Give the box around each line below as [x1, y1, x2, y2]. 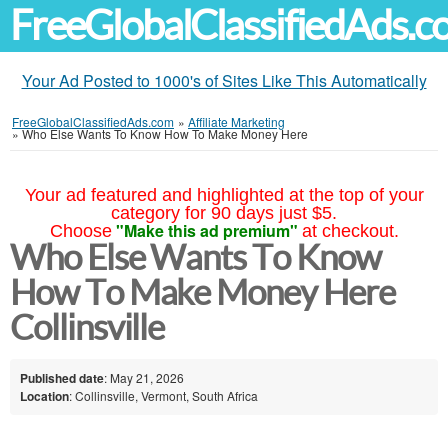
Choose [49, 221, 112, 241]
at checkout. [301, 221, 399, 241]
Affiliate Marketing [188, 113, 285, 130]
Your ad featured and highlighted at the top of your [24, 185, 424, 205]
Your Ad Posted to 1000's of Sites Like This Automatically [21, 69, 427, 92]
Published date [20, 368, 104, 387]
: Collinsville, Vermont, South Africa [69, 386, 258, 404]
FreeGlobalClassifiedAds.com [12, 113, 174, 130]
